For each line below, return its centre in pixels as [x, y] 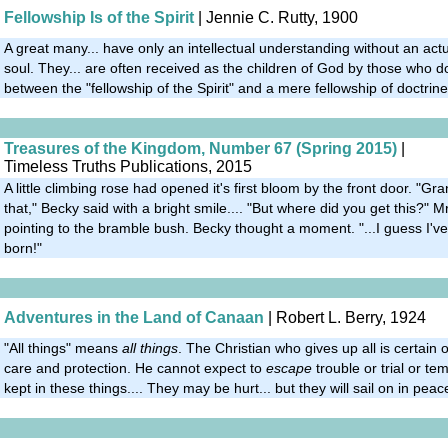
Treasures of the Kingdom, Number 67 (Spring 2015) [200, 148]
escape [289, 367]
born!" [23, 247]
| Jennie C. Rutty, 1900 [276, 17]
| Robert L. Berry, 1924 [345, 317]
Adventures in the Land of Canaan [134, 317]
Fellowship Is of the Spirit [99, 17]
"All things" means [63, 347]
